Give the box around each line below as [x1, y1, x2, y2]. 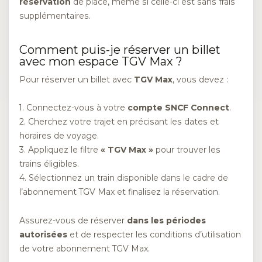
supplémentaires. [19, 11, 91, 22]
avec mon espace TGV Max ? [19, 54, 182, 68]
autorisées [19, 229, 67, 240]
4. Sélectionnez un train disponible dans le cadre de [19, 173, 228, 184]
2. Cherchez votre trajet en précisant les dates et [19, 116, 219, 127]
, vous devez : [173, 74, 228, 85]
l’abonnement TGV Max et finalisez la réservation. [19, 187, 220, 198]
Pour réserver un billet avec [19, 74, 134, 85]
